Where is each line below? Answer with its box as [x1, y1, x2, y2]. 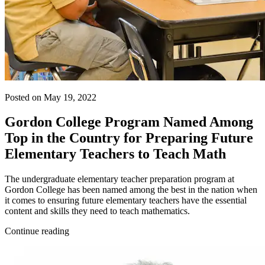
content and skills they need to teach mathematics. [5, 206, 190, 216]
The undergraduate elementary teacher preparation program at [5, 174, 234, 185]
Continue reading [5, 226, 69, 237]
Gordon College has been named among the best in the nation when [5, 185, 257, 195]
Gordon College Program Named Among [5, 114, 253, 130]
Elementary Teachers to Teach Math [5, 146, 226, 162]
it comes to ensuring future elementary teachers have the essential [5, 195, 247, 206]
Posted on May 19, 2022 [5, 92, 96, 102]
